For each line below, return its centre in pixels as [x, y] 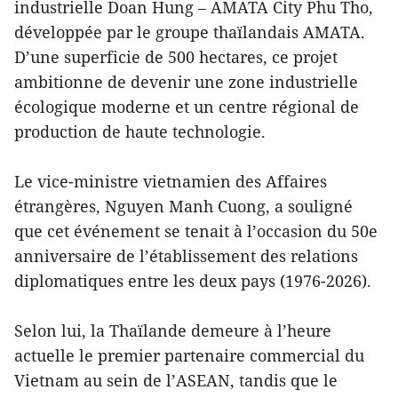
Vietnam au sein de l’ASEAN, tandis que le [176, 380]
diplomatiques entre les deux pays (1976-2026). [193, 280]
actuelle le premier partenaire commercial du [189, 355]
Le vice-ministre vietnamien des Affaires [171, 181]
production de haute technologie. [140, 131]
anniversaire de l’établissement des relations [186, 255]
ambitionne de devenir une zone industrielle [186, 81]
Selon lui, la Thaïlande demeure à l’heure [173, 330]
